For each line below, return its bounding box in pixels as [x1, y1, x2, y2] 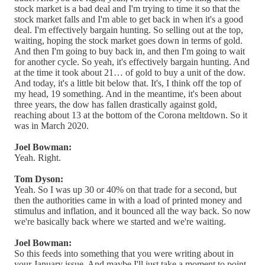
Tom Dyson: [14, 173, 63, 184]
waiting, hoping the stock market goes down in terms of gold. [14, 35, 243, 46]
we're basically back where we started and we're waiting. [14, 216, 226, 227]
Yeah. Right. [14, 152, 61, 163]
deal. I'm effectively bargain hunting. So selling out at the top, [14, 24, 243, 35]
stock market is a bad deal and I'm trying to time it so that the [14, 3, 240, 14]
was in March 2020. [14, 120, 89, 131]
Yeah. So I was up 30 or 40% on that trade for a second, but [14, 184, 237, 195]
